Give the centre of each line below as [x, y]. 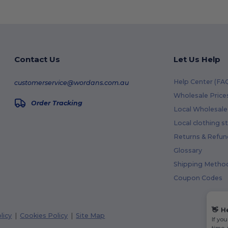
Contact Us [37, 59]
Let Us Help [197, 59]
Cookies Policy [44, 215]
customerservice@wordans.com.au [71, 83]
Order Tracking [56, 103]
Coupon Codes [198, 178]
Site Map [91, 215]
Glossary [188, 150]
